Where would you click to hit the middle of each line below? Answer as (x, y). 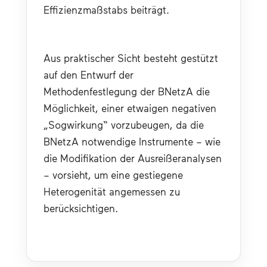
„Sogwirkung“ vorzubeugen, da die (124, 124)
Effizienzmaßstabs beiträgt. (106, 9)
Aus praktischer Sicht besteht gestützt (131, 58)
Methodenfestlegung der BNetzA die (127, 91)
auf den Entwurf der (89, 74)
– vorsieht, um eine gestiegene (113, 174)
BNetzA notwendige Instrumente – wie (132, 141)
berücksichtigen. (81, 208)
